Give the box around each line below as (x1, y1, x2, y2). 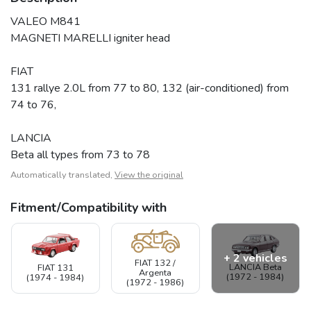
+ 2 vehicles (223, 250, 287, 266)
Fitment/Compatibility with (10, 199, 167, 216)
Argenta (139, 266, 172, 279)
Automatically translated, (10, 168, 115, 181)
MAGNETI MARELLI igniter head (10, 30, 170, 46)
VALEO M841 (10, 13, 81, 29)
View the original (115, 168, 183, 181)
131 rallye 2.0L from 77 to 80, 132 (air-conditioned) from (10, 80, 289, 96)
